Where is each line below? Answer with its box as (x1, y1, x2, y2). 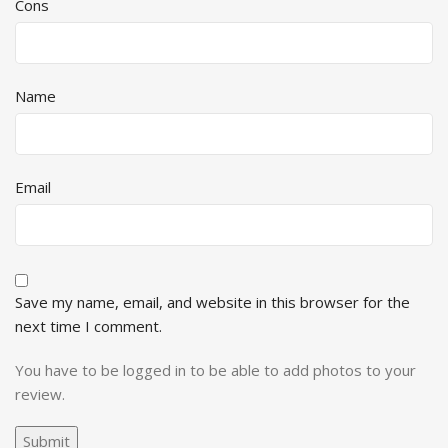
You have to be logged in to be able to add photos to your (15, 360, 416, 381)
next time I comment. (15, 316, 162, 337)
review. (15, 384, 65, 405)
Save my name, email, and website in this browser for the (15, 292, 410, 313)
